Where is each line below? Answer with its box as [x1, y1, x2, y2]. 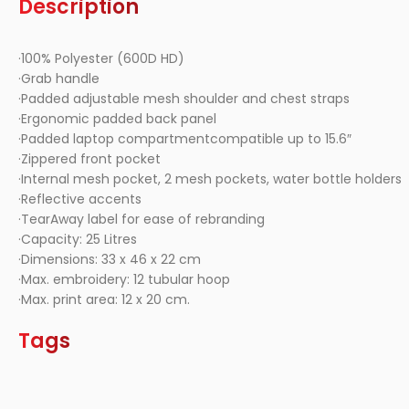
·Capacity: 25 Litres [18, 230, 137, 248]
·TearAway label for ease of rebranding [18, 210, 265, 228]
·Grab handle [18, 69, 100, 88]
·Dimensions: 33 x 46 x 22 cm [18, 250, 201, 268]
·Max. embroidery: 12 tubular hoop [18, 270, 230, 288]
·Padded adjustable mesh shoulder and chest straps [18, 89, 350, 108]
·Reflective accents [18, 190, 142, 208]
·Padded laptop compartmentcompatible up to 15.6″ [18, 130, 351, 148]
